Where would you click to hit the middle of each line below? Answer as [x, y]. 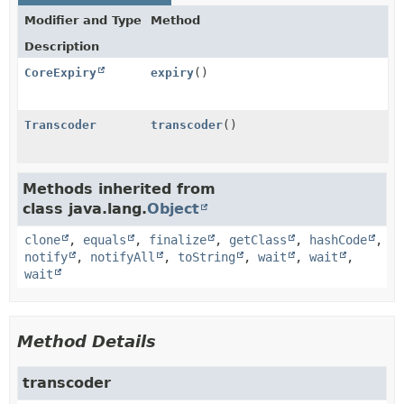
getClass [258, 239]
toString [207, 257]
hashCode [338, 239]
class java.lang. [85, 208]
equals [105, 239]
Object [173, 208]
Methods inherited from [119, 188]
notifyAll [123, 257]
